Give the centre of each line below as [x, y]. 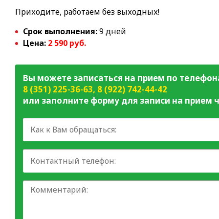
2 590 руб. [67, 43]
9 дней [112, 31]
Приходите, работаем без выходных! [88, 12]
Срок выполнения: [60, 31]
